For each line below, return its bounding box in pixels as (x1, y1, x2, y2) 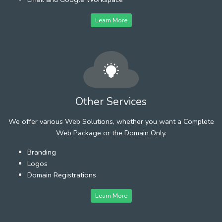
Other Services (75, 94, 147, 109)
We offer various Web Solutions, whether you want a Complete (8, 116, 214, 126)
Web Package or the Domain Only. (55, 127, 166, 138)
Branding (27, 147, 56, 157)
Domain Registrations (27, 169, 96, 180)
